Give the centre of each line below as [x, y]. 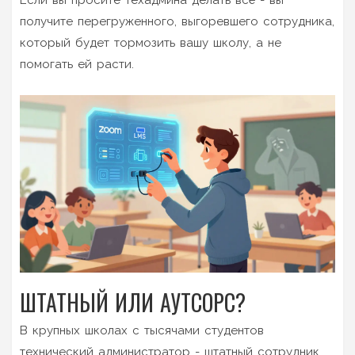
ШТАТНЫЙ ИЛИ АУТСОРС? [133, 302]
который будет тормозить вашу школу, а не [151, 42]
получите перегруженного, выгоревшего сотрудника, [177, 21]
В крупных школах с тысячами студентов [142, 330]
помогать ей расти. [77, 64]
